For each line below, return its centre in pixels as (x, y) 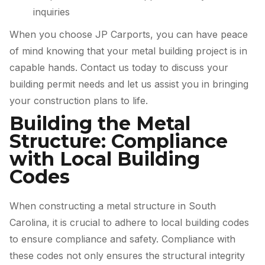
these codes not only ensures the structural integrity (127, 255)
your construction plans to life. (79, 101)
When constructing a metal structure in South (113, 206)
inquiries (51, 12)
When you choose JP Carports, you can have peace (129, 35)
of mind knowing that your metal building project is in (128, 51)
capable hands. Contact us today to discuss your (119, 68)
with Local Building (105, 159)
